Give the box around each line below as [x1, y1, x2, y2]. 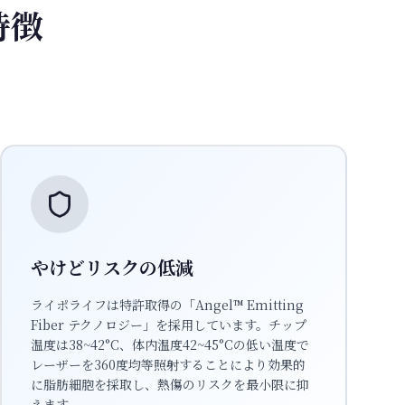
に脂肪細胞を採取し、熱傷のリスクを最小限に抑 [31, 375, 309, 393]
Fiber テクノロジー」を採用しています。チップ [31, 316, 306, 334]
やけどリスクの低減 [31, 254, 193, 280]
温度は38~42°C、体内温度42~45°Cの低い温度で [31, 335, 309, 353]
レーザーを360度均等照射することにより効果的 [31, 355, 306, 373]
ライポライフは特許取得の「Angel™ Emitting [31, 296, 304, 314]
